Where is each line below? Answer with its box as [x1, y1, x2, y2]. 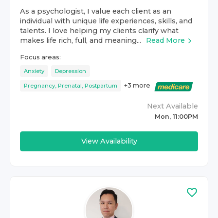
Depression [55, 68, 86, 74]
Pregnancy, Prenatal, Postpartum [24, 82, 117, 89]
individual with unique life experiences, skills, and [20, 17, 192, 25]
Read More [146, 36, 185, 45]
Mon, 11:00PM [155, 113, 198, 120]
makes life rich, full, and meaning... [20, 36, 141, 45]
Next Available [147, 102, 198, 110]
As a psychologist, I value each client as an [20, 7, 171, 16]
